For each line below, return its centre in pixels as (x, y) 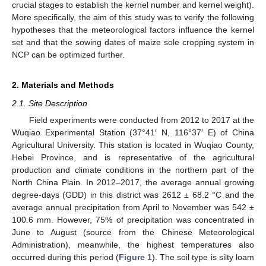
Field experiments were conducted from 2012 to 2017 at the (141, 120)
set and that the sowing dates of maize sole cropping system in (133, 42)
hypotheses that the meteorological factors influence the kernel (133, 29)
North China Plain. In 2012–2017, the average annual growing (133, 182)
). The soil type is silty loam (203, 257)
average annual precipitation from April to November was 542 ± (133, 207)
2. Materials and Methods (63, 85)
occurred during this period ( (65, 257)
